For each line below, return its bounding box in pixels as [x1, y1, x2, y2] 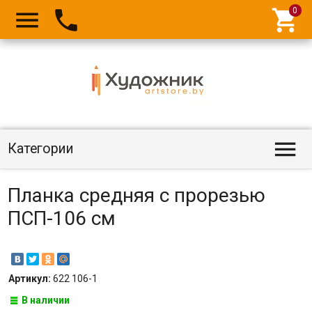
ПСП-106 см [7, 207, 116, 230]
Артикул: [8, 273, 53, 284]
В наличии [22, 295, 70, 306]
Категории [7, 141, 74, 157]
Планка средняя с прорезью [7, 184, 265, 207]
